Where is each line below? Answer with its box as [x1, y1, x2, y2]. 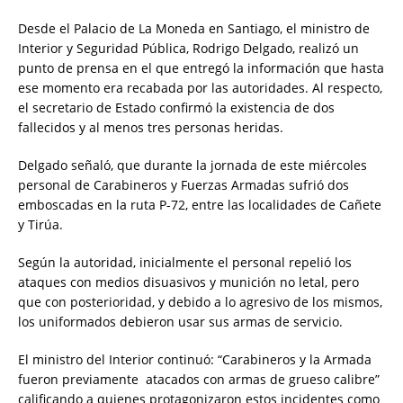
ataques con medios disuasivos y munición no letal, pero [18, 273, 359, 291]
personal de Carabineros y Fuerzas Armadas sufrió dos [18, 175, 349, 193]
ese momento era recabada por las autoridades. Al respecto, [18, 78, 382, 96]
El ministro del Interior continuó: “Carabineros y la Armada [18, 350, 372, 368]
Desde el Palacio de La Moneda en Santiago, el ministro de [18, 19, 370, 37]
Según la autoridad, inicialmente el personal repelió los [18, 253, 352, 271]
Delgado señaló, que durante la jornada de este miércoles [18, 156, 367, 174]
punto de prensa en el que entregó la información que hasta [18, 58, 384, 76]
